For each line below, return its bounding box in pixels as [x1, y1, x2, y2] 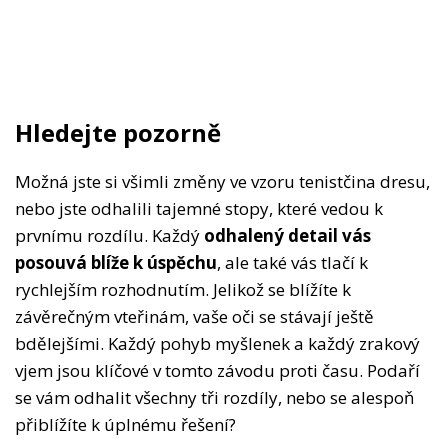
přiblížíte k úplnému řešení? [15, 412, 236, 436]
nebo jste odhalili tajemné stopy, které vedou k [15, 196, 383, 220]
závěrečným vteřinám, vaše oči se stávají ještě [15, 304, 374, 328]
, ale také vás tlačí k [217, 250, 368, 274]
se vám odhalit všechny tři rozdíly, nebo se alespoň [15, 385, 414, 409]
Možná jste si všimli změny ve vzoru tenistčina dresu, [15, 169, 430, 193]
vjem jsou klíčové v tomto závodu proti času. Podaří [15, 358, 420, 382]
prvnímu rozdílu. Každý [15, 223, 204, 247]
